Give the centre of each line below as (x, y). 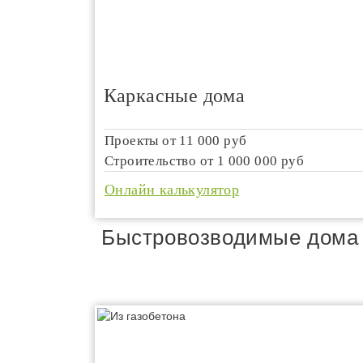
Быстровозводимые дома (230, 237)
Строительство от (161, 161)
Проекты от (142, 141)
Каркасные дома (174, 96)
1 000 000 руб (261, 161)
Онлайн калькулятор (172, 190)
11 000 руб (213, 141)
